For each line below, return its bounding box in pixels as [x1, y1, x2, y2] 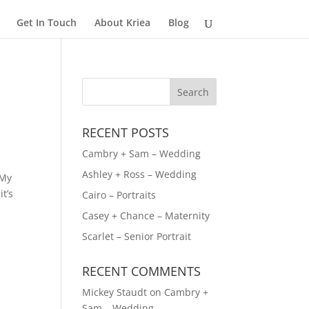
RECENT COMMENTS [82, 263, 201, 279]
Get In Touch [16, 16, 77, 29]
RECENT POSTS [82, 124, 170, 141]
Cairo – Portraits [82, 188, 157, 201]
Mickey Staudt [82, 286, 148, 299]
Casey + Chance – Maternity [82, 209, 210, 222]
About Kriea [94, 16, 150, 29]
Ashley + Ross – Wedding [82, 168, 197, 181]
